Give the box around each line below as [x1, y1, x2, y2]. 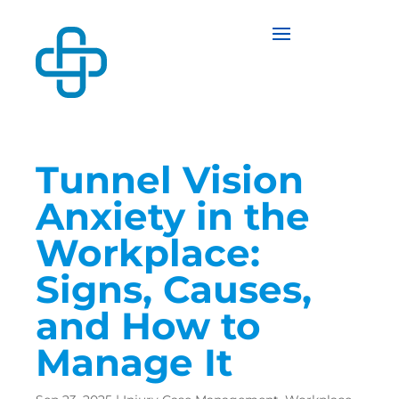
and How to [36, 303, 261, 348]
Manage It [36, 339, 232, 385]
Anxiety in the [36, 193, 310, 239]
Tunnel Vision [36, 157, 304, 202]
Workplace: [36, 230, 260, 275]
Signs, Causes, [36, 266, 312, 312]
